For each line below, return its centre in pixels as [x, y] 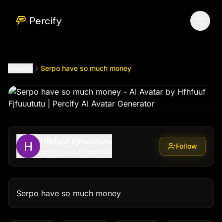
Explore [20, 68]
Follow [187, 146]
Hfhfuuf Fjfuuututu [76, 141]
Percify [46, 21]
